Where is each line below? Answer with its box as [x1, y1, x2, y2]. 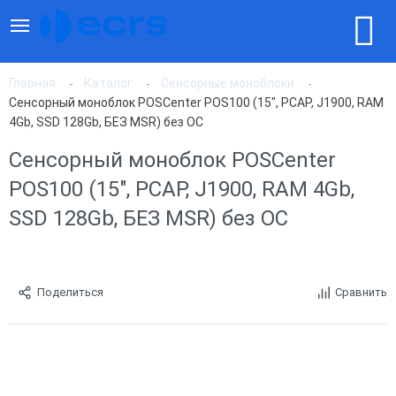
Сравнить [335, 286, 387, 299]
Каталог [84, 76, 133, 90]
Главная [9, 76, 56, 90]
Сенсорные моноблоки [161, 76, 294, 90]
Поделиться [37, 286, 103, 299]
